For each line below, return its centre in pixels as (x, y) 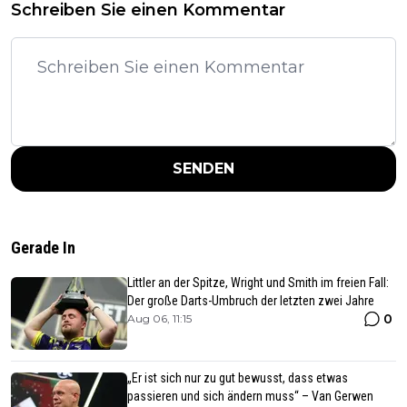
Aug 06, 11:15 (159, 319)
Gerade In (43, 248)
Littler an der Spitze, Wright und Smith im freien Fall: (258, 283)
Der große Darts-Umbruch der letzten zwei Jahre (251, 301)
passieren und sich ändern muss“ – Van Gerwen (250, 397)
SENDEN (203, 169)
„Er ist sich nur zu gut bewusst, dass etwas (238, 378)
